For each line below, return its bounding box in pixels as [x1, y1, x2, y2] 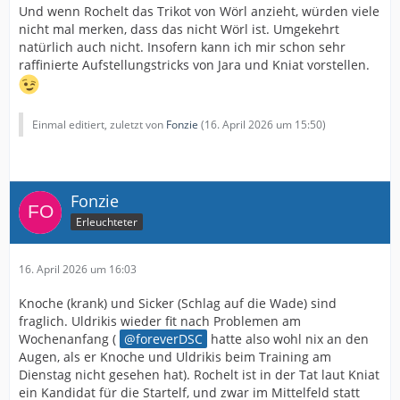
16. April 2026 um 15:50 [204, 117, 322, 132]
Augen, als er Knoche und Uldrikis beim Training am [19, 348, 331, 365]
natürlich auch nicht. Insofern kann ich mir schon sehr [19, 38, 346, 55]
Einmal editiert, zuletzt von [32, 117, 166, 132]
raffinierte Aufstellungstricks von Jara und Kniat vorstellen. [19, 56, 370, 73]
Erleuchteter [76, 213, 137, 229]
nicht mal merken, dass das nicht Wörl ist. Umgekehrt [19, 21, 339, 37]
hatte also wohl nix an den [207, 330, 369, 347]
